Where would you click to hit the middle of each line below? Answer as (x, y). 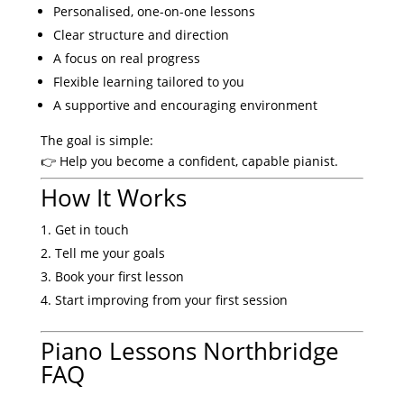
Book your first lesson (119, 277)
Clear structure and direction (141, 35)
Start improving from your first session (171, 300)
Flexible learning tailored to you (148, 82)
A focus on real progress (126, 59)
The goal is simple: (96, 141)
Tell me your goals (110, 253)
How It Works (113, 198)
